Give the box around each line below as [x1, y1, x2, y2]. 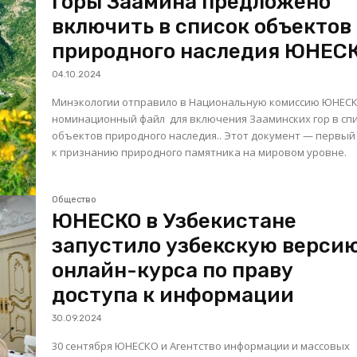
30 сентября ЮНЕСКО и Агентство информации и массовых [52, 339, 351, 354]
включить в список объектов [52, 14, 352, 39]
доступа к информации [52, 283, 295, 308]
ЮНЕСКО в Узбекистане [52, 209, 297, 234]
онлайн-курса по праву [52, 258, 294, 284]
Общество [52, 194, 97, 206]
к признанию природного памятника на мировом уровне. [52, 144, 347, 159]
